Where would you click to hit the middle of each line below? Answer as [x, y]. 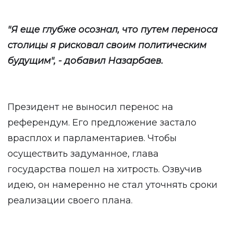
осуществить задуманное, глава [83, 154]
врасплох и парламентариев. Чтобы [92, 138]
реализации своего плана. [70, 200]
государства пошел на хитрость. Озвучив [105, 169]
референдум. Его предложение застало [102, 123]
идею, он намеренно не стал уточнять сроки [113, 185]
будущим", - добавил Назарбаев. [85, 61]
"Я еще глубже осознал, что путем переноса [113, 30]
